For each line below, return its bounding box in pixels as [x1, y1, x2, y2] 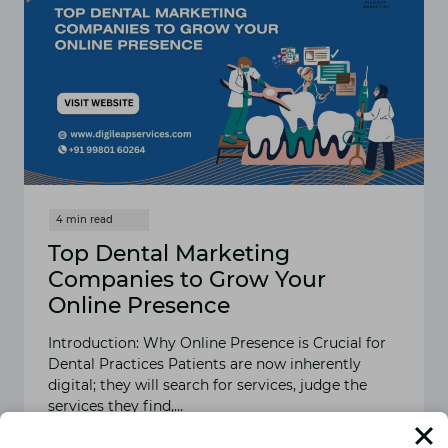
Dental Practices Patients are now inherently [48, 354, 361, 373]
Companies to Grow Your [48, 265, 326, 293]
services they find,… [48, 396, 183, 415]
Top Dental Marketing [48, 239, 290, 267]
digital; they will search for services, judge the [48, 375, 367, 394]
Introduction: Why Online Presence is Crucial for [48, 333, 386, 352]
